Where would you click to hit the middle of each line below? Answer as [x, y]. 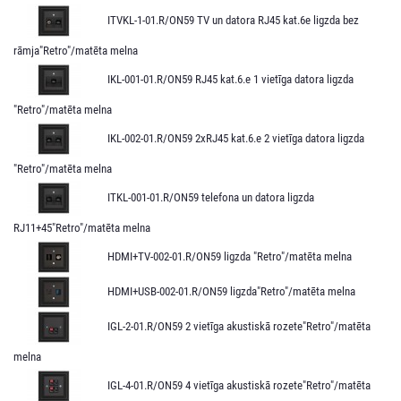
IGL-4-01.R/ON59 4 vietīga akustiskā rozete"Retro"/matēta [239, 385]
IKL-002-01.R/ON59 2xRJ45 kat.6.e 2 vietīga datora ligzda [236, 138]
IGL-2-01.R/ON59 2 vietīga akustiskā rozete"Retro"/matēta [239, 326]
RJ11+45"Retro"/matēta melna [82, 227]
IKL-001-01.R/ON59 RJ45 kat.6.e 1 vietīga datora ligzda [230, 79]
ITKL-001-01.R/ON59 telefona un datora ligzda [211, 197]
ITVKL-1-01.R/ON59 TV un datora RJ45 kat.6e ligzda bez [233, 20]
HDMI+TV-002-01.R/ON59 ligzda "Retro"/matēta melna [230, 256]
